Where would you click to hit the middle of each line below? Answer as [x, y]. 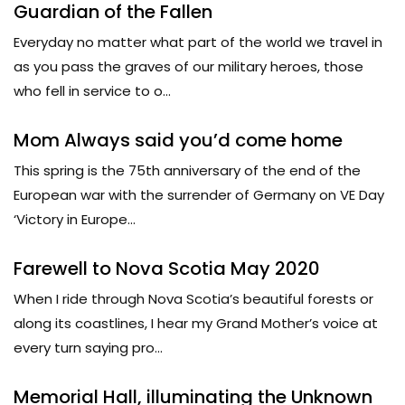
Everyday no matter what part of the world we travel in [198, 42]
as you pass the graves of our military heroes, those [188, 66]
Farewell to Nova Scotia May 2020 [167, 268]
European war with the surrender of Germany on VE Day [199, 194]
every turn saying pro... [88, 347]
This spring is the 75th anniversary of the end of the [187, 170]
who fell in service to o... [92, 90]
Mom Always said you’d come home [178, 140]
